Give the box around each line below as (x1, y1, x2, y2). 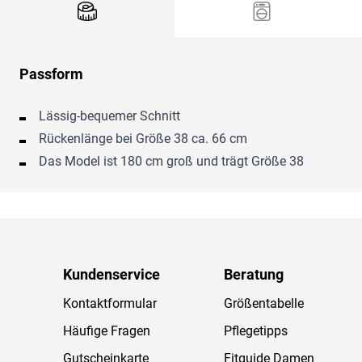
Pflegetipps (224, 323, 288, 339)
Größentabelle (224, 296, 305, 312)
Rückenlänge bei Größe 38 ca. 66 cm (39, 131, 247, 147)
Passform (19, 65, 83, 83)
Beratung (224, 266, 284, 284)
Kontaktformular (63, 296, 157, 312)
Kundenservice (63, 266, 160, 284)
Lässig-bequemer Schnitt (39, 108, 180, 124)
